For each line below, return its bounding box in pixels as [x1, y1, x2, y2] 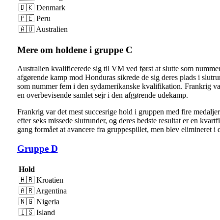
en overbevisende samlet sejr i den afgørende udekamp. [17, 91, 188, 100]
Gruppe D [17, 143, 58, 154]
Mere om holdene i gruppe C [17, 44, 133, 55]
